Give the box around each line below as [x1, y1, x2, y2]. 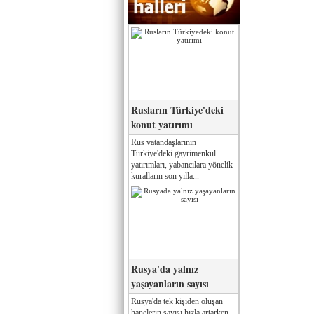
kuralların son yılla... [131, 170, 199, 181]
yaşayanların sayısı [131, 275, 209, 291]
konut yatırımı [131, 116, 193, 132]
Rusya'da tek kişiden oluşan [131, 296, 223, 306]
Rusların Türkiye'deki [131, 102, 224, 117]
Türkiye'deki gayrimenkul [131, 148, 216, 158]
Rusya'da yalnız [131, 261, 198, 276]
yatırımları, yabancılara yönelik [131, 159, 233, 170]
